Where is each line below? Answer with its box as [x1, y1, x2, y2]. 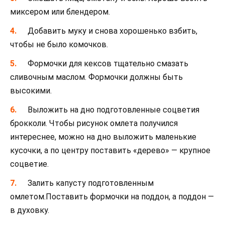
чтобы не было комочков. [10, 39, 108, 49]
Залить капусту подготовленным [28, 178, 154, 188]
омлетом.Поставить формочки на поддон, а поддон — [10, 192, 214, 202]
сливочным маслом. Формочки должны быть [10, 72, 183, 82]
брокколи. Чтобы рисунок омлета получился [10, 119, 178, 129]
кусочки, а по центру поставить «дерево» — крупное [10, 146, 210, 156]
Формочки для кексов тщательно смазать [28, 59, 189, 69]
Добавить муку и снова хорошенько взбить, [28, 26, 198, 36]
